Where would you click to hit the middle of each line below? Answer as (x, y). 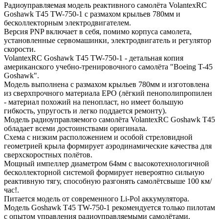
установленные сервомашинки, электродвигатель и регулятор (108, 40)
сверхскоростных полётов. (48, 154)
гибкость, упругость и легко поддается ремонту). (85, 110)
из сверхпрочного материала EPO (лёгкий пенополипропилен (108, 93)
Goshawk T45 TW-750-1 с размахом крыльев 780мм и (92, 14)
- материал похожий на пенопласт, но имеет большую (94, 102)
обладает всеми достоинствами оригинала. (76, 128)
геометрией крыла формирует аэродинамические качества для (108, 146)
